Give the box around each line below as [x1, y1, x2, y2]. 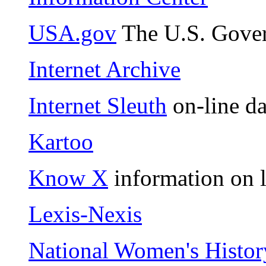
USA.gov [28, 20, 116, 46]
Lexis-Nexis [28, 201, 142, 227]
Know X [28, 164, 108, 191]
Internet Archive [28, 56, 180, 82]
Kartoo [28, 128, 93, 154]
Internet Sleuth [28, 92, 167, 118]
